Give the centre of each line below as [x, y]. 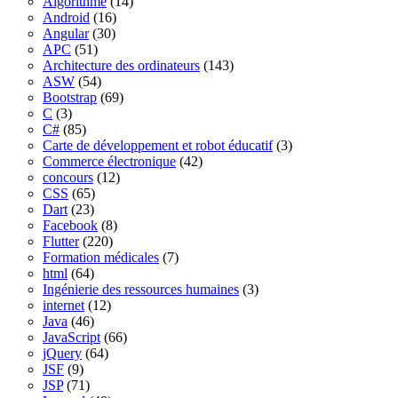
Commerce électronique [109, 162]
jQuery [62, 354]
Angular [66, 34]
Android [66, 18]
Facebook [70, 226]
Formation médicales [101, 258]
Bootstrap [70, 98]
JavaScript [72, 338]
